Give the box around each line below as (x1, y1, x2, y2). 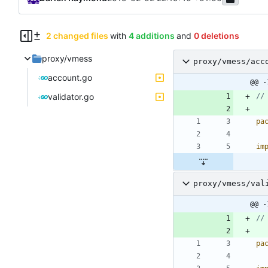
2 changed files (45, 30, 108, 41)
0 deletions (193, 30, 239, 41)
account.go (48, 72, 92, 83)
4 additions (128, 30, 175, 41)
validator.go (48, 91, 94, 102)
